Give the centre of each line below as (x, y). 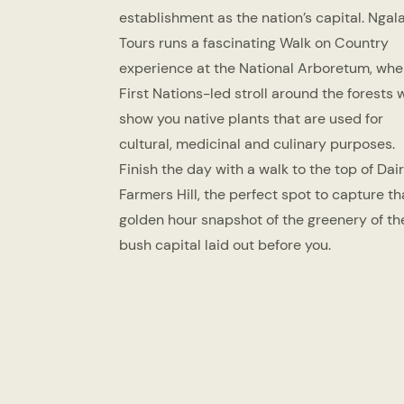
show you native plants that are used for (251, 119)
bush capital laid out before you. (225, 245)
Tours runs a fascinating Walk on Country (254, 43)
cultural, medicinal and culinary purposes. (257, 144)
